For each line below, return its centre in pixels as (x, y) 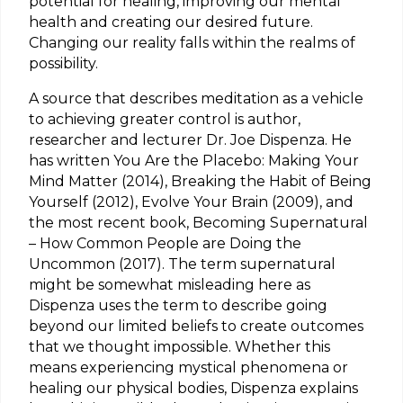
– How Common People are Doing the (165, 244)
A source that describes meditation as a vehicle (196, 99)
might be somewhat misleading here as (170, 285)
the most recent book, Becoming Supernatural (198, 223)
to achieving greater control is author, (165, 120)
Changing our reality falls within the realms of (192, 43)
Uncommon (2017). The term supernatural (182, 264)
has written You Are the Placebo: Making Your (194, 161)
